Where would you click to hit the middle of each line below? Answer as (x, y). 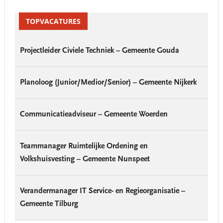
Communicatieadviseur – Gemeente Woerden (94, 114)
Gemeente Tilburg (49, 204)
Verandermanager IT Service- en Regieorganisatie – (102, 191)
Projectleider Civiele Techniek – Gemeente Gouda (99, 51)
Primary (21, 8)
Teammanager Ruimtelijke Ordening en (84, 146)
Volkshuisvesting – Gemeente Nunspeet (85, 159)
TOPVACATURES (53, 21)
